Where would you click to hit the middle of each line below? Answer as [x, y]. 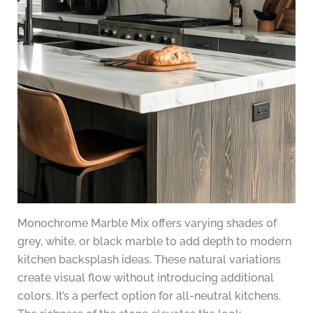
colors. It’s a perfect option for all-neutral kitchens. [149, 296]
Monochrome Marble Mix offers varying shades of [147, 224]
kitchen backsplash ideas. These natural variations [149, 260]
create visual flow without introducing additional [145, 278]
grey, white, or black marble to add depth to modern [154, 242]
